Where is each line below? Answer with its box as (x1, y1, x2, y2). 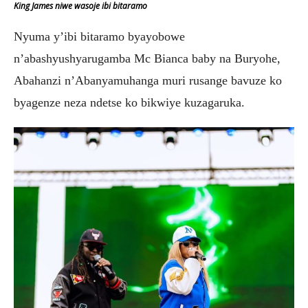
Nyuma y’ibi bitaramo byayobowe (14, 30, 185, 44)
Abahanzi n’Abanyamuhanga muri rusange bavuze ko (14, 74, 282, 88)
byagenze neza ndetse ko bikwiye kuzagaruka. (14, 96, 245, 110)
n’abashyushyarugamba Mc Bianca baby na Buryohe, (14, 52, 280, 66)
